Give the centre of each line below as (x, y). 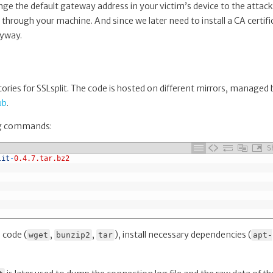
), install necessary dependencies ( (183, 234)
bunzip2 (73, 235)
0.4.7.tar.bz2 (42, 158)
